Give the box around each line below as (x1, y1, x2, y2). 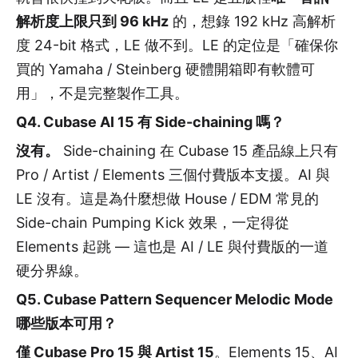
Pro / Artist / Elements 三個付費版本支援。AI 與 (16, 165, 330, 183)
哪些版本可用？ (16, 314, 117, 332)
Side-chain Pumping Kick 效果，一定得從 (16, 213, 289, 231)
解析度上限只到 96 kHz (16, 12, 169, 30)
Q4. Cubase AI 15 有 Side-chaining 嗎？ (16, 113, 284, 130)
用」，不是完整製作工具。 (16, 84, 189, 101)
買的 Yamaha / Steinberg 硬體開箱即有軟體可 (16, 60, 315, 78)
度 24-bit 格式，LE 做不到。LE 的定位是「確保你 (16, 36, 338, 54)
